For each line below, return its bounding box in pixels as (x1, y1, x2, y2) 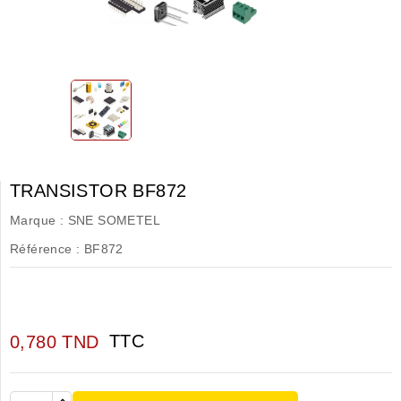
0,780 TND (10, 331, 99, 352)
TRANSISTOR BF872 (10, 180, 187, 200)
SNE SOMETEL (67, 212, 161, 227)
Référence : (10, 241, 81, 256)
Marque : (10, 212, 64, 227)
